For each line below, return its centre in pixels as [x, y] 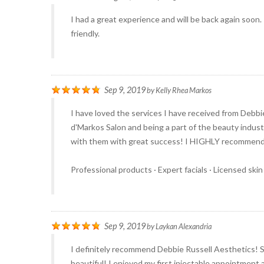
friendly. [85, 33]
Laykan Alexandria [184, 226]
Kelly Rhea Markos [184, 90]
